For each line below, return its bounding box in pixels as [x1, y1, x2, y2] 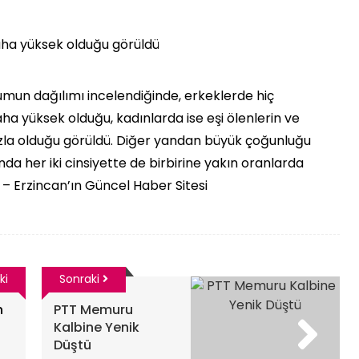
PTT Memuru [53, 301, 133, 319]
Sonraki [58, 271, 103, 287]
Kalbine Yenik [53, 318, 139, 337]
